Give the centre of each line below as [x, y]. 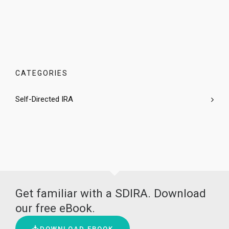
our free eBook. [55, 208]
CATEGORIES [42, 73]
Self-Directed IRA [44, 99]
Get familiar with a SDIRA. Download [111, 193]
